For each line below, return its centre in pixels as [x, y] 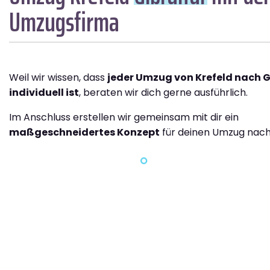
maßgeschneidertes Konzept [84, 132]
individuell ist [44, 92]
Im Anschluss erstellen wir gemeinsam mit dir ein [124, 117]
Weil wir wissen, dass [58, 77]
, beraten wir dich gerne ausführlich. [163, 92]
